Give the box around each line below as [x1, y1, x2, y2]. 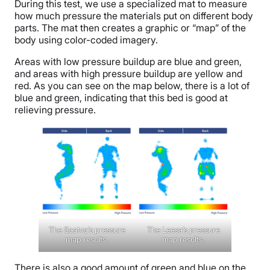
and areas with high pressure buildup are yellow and [14, 67, 242, 80]
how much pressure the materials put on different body [14, 10, 253, 22]
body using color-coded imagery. [14, 34, 160, 46]
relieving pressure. [14, 104, 96, 116]
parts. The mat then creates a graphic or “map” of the [14, 22, 246, 34]
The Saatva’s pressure [48, 224, 125, 234]
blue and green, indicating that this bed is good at [14, 92, 228, 104]
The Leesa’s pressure [146, 224, 220, 234]
